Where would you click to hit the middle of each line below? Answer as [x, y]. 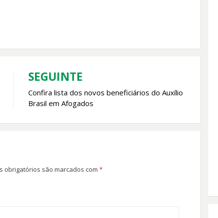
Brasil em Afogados [61, 103]
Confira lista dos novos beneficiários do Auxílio [105, 93]
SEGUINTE [55, 77]
